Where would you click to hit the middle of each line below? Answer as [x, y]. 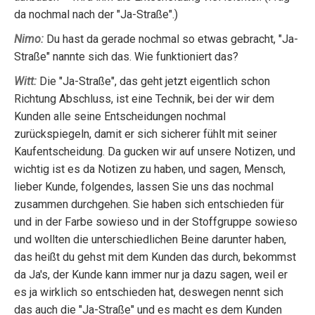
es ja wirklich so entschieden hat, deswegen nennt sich [149, 292]
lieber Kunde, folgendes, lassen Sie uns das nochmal [144, 187]
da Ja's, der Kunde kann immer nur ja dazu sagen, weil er [151, 275]
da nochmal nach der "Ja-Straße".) [96, 14]
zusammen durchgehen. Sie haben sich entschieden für [149, 204]
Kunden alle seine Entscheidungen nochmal [120, 116]
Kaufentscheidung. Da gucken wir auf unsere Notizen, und [155, 152]
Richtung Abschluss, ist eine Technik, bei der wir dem [144, 99]
